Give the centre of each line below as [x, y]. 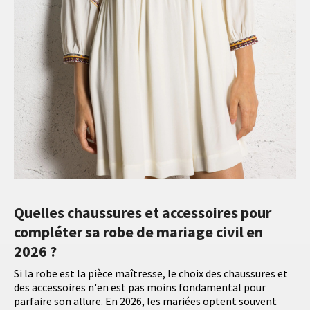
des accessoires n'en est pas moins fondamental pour [140, 288]
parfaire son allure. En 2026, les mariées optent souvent [145, 301]
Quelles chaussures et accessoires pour [143, 213]
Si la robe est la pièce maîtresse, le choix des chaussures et [151, 274]
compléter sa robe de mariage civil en [138, 232]
